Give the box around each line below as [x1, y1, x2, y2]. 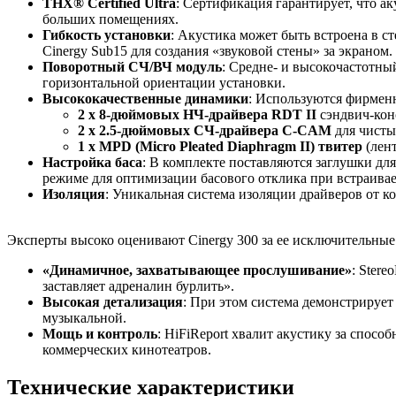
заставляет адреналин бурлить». [42, 278, 234, 293]
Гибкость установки [42, 27, 171, 42]
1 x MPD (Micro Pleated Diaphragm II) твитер [78, 138, 362, 154]
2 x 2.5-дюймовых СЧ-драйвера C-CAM [78, 122, 331, 138]
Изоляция [42, 186, 105, 202]
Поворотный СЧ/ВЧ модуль [42, 58, 222, 74]
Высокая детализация [42, 293, 183, 309]
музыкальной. [42, 309, 126, 325]
